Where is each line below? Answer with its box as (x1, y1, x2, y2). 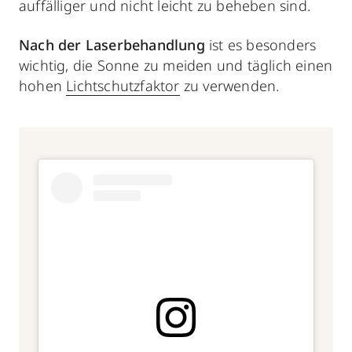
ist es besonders (204, 35, 317, 54)
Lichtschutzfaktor (66, 75, 180, 95)
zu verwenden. (179, 75, 280, 95)
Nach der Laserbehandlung (19, 35, 205, 54)
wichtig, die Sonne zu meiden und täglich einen (19, 55, 333, 75)
